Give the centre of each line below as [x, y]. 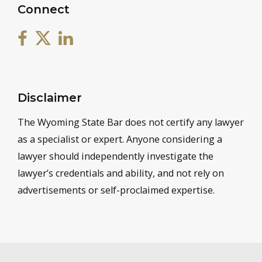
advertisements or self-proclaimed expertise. [116, 190]
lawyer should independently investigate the [116, 156]
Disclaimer [50, 98]
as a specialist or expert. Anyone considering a [120, 139]
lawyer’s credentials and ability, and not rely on [121, 173]
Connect [44, 10]
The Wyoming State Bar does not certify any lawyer [131, 123]
